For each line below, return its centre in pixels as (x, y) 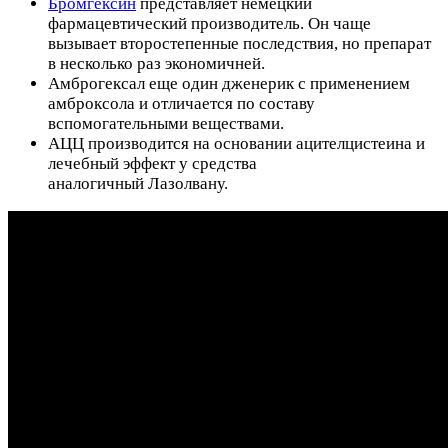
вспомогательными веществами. (166, 124)
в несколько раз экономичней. (156, 64)
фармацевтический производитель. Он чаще (209, 24)
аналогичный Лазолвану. (138, 184)
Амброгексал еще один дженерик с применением (229, 84)
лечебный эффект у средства (152, 164)
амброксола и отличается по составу (181, 104)
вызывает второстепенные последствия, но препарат (239, 44)
